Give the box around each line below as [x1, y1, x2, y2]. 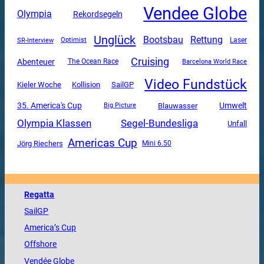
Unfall [227, 118, 247, 128]
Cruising [131, 55, 170, 68]
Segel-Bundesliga [121, 117, 198, 130]
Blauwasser [158, 101, 198, 110]
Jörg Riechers [16, 139, 63, 148]
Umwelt [219, 101, 247, 111]
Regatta [24, 189, 55, 200]
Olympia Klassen [16, 117, 91, 130]
